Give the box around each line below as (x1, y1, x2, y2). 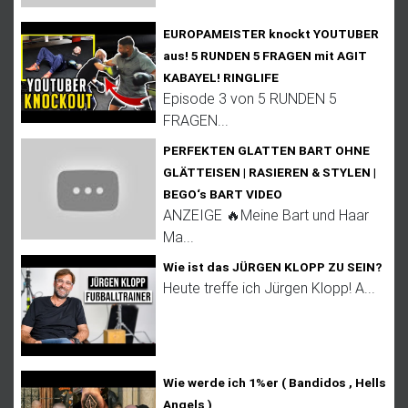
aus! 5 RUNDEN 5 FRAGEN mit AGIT (163, 46, 367, 64)
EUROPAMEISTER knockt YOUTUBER (163, 25, 379, 42)
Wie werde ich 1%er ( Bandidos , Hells (163, 373, 386, 391)
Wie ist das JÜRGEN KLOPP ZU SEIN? (163, 258, 382, 275)
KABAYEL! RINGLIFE (163, 68, 279, 86)
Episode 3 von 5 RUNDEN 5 (163, 88, 337, 107)
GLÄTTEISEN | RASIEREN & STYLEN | (163, 163, 376, 180)
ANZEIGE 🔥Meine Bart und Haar (163, 205, 369, 224)
